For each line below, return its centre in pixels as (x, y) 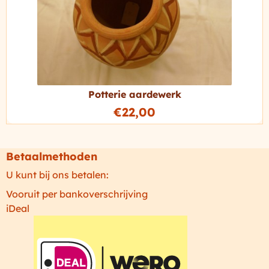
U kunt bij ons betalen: (57, 174)
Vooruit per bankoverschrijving (77, 194)
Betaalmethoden (52, 156)
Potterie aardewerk (134, 94)
